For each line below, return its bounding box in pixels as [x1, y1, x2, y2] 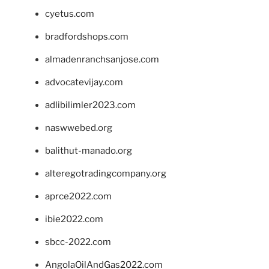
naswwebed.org [45, 122, 112, 133]
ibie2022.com [45, 213, 103, 225]
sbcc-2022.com [45, 236, 111, 247]
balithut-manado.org [45, 145, 132, 156]
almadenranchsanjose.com [45, 53, 159, 65]
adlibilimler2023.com [45, 99, 136, 110]
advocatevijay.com [45, 76, 123, 88]
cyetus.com [45, 8, 94, 19]
